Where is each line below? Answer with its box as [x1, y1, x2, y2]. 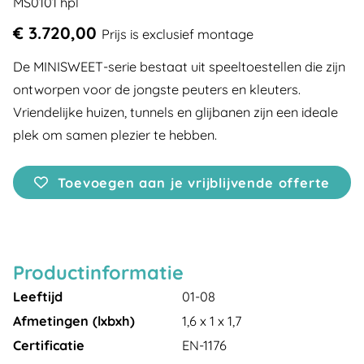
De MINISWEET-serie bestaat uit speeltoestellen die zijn [13, 58, 345, 75]
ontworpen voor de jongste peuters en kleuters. [13, 81, 301, 97]
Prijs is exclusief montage [102, 26, 253, 42]
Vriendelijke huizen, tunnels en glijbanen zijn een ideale [13, 104, 338, 120]
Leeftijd [13, 288, 63, 305]
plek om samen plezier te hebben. [13, 127, 217, 143]
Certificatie [13, 337, 84, 353]
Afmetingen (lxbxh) [13, 313, 135, 329]
